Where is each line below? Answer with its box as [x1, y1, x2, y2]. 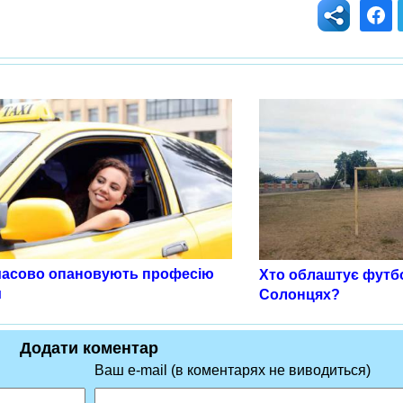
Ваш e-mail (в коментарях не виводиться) [94, 363, 371, 379]
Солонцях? [259, 287, 341, 303]
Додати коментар [20, 339, 158, 358]
